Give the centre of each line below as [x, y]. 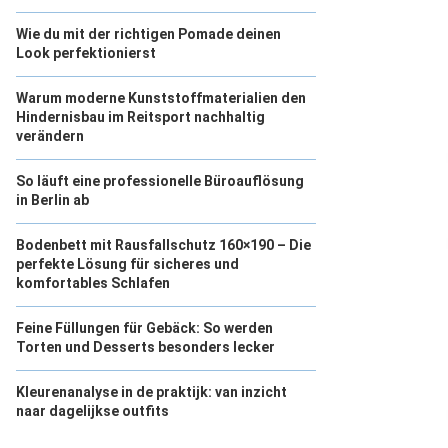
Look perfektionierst [86, 53]
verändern [50, 136]
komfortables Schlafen [93, 283]
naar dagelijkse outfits [92, 411]
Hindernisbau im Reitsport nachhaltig [140, 117]
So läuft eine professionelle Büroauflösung [160, 181]
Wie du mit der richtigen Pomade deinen [148, 34]
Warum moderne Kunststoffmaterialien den [161, 98]
